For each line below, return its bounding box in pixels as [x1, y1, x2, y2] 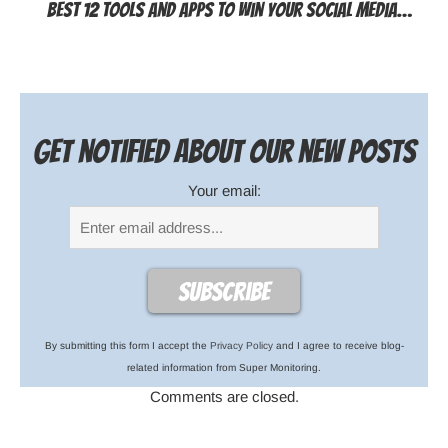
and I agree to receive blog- [272, 339, 404, 351]
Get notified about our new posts [32, 134, 416, 169]
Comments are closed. [149, 387, 299, 405]
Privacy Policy [209, 339, 273, 351]
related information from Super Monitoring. [127, 361, 321, 373]
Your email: [187, 181, 261, 199]
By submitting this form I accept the [44, 339, 210, 351]
